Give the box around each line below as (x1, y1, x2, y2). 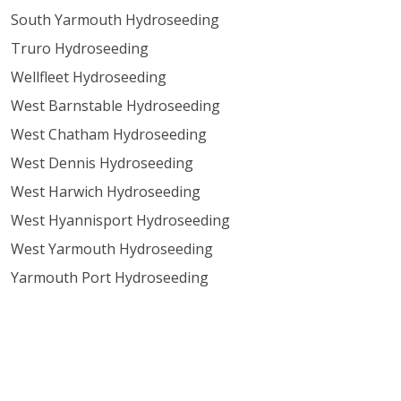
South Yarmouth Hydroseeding (11, 10, 219, 30)
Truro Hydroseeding (11, 38, 149, 58)
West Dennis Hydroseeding (11, 153, 193, 173)
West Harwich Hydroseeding (11, 182, 200, 201)
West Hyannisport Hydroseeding (11, 210, 230, 230)
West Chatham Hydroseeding (11, 124, 207, 144)
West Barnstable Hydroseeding (11, 96, 220, 115)
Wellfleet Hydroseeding (11, 67, 166, 87)
